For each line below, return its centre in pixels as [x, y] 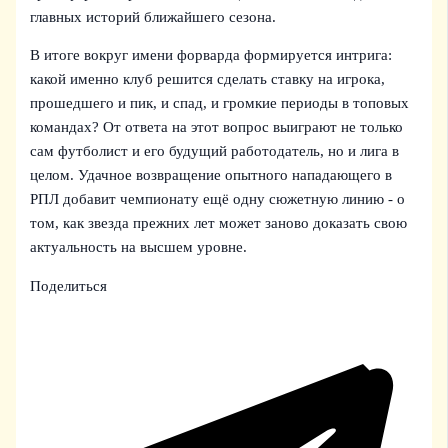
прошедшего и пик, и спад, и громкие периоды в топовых [220, 103]
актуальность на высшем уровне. [139, 247]
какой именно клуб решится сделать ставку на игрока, [208, 79]
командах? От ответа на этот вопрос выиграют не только [217, 127]
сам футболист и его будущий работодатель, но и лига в [215, 151]
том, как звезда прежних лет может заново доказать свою [219, 223]
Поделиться [69, 285]
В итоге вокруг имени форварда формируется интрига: [211, 55]
